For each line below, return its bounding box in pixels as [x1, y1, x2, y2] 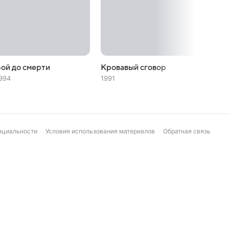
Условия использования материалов [45, 127, 155, 135]
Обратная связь [163, 127, 211, 135]
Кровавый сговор [100, 63, 166, 72]
